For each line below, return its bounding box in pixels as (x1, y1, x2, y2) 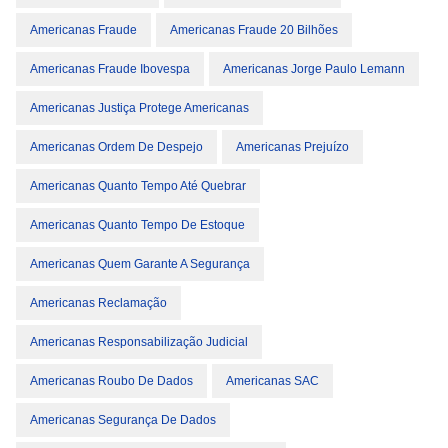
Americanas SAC (226, 374, 319, 388)
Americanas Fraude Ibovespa (30, 62, 190, 76)
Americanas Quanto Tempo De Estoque (30, 218, 245, 232)
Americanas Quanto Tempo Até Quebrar (30, 179, 246, 193)
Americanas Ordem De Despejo (30, 140, 203, 154)
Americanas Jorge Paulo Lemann (223, 62, 405, 76)
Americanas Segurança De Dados (30, 413, 216, 427)
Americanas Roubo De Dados (30, 374, 193, 388)
